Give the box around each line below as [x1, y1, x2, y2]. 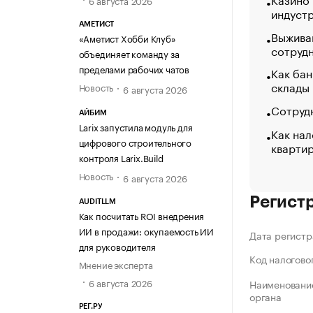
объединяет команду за [78, 45, 180, 60]
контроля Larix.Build [78, 150, 163, 165]
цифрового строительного [78, 135, 191, 150]
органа [249, 289, 282, 305]
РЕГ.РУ [78, 302, 103, 310]
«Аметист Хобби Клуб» [78, 30, 176, 45]
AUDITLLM [78, 198, 116, 206]
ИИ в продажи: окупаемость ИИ [78, 224, 214, 238]
